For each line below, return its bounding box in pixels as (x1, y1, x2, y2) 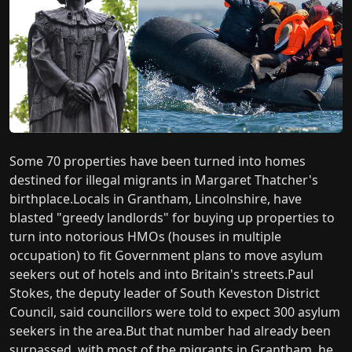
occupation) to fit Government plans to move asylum (9, 246, 323, 264)
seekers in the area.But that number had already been (9, 321, 331, 339)
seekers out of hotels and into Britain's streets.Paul (9, 265, 313, 283)
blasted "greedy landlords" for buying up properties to (9, 208, 335, 226)
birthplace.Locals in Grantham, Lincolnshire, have (9, 189, 302, 207)
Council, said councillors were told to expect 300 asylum (9, 302, 340, 321)
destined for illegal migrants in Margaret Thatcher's (9, 170, 318, 189)
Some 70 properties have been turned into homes (9, 152, 306, 170)
